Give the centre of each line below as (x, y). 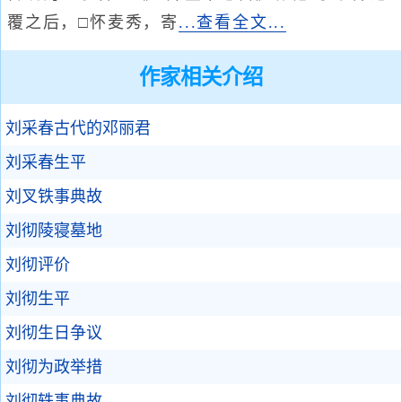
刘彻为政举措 (54, 367)
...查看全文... (232, 22)
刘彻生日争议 (54, 333)
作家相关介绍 (201, 77)
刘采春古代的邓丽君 (78, 128)
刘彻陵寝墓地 (54, 231)
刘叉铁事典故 (54, 197)
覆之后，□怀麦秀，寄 (93, 22)
